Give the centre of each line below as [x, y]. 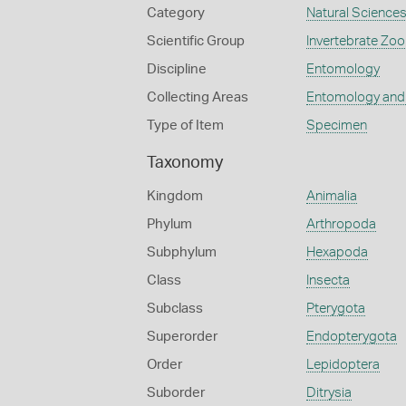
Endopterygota [351, 337]
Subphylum [182, 252]
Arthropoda [341, 224]
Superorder [182, 337]
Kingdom [175, 196]
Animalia [331, 196]
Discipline [177, 69]
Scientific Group [196, 41]
